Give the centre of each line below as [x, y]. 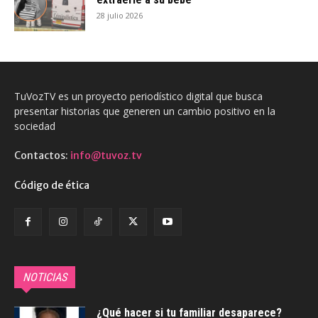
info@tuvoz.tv [106, 155]
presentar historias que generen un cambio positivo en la [145, 111]
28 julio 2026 [120, 15]
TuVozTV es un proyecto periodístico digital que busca [138, 96]
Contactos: [42, 155]
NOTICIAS [45, 277]
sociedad [35, 126]
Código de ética [52, 185]
